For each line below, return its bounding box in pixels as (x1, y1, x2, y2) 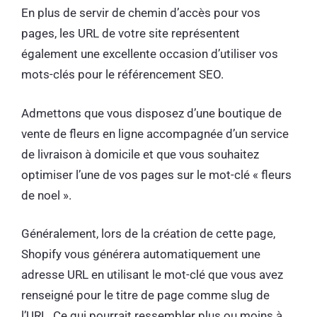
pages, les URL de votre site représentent (21, 26, 240, 40)
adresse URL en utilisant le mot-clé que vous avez (21, 267, 283, 282)
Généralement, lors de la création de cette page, (21, 226, 275, 241)
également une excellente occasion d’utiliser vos (21, 47, 278, 61)
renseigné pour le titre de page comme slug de (21, 288, 270, 302)
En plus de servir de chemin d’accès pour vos (21, 6, 260, 20)
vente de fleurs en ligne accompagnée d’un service (21, 126, 289, 141)
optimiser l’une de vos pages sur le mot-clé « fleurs (21, 167, 292, 182)
